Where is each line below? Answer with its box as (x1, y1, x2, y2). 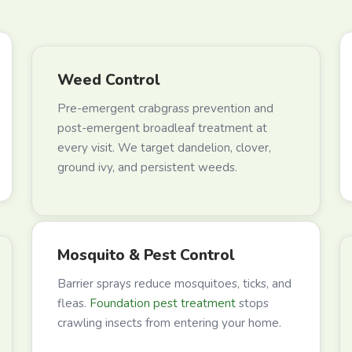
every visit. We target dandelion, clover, (57, 139, 271, 156)
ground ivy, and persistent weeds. (57, 159, 237, 175)
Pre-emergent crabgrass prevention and (57, 100, 273, 116)
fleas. (57, 295, 90, 311)
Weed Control (57, 69, 160, 90)
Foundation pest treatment (90, 295, 236, 311)
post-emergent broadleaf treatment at (57, 119, 267, 136)
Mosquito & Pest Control (57, 244, 235, 266)
